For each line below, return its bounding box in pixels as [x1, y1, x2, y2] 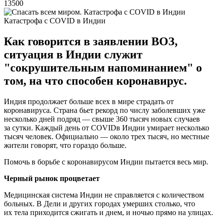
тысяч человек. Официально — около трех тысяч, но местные [4, 132, 209, 141]
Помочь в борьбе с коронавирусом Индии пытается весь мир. [4, 157, 208, 166]
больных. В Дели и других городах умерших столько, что [4, 199, 195, 208]
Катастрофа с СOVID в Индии [4, 16, 106, 25]
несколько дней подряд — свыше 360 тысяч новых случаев [4, 114, 200, 123]
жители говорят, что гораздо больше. [4, 141, 127, 149]
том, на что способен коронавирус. [4, 74, 187, 87]
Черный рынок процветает [4, 174, 100, 182]
